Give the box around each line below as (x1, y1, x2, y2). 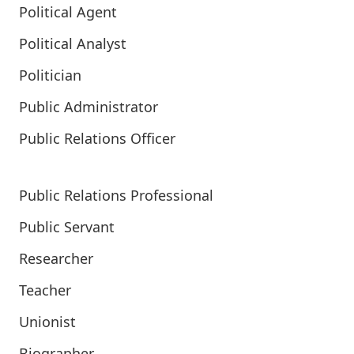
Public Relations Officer (19, 129, 175, 148)
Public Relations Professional (19, 186, 213, 205)
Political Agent (19, 2, 117, 21)
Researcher (19, 249, 93, 268)
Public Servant (19, 217, 115, 236)
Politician (19, 66, 81, 85)
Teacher (19, 281, 71, 299)
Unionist (19, 312, 76, 331)
